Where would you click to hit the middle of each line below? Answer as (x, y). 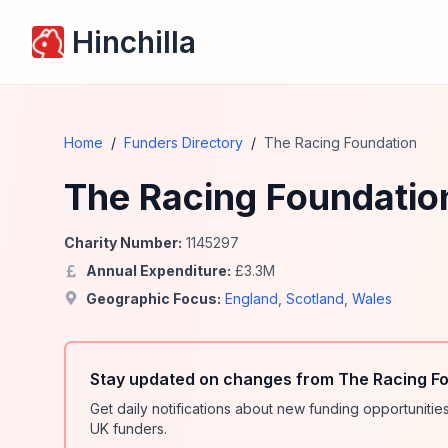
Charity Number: (123, 242)
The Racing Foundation (340, 142)
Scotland (315, 298)
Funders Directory (183, 142)
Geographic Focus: (153, 298)
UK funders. (128, 428)
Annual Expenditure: (158, 270)
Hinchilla (134, 42)
